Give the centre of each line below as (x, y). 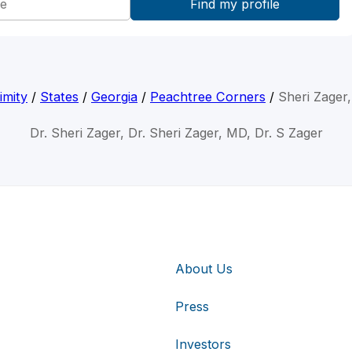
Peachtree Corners (208, 97)
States (59, 97)
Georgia (114, 97)
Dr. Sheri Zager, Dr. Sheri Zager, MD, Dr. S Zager (176, 133)
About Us (204, 268)
